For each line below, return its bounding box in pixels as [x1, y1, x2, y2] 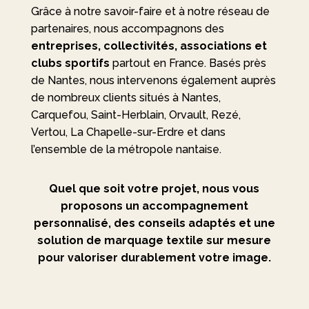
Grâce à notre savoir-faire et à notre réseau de [30, 5, 270, 18]
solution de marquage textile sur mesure [37, 234, 272, 247]
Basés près [208, 57, 266, 70]
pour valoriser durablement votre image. [37, 251, 271, 264]
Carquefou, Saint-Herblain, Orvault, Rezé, [30, 108, 241, 121]
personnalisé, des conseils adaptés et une [33, 217, 275, 230]
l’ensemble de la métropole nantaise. [30, 143, 221, 156]
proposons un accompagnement [60, 199, 248, 212]
